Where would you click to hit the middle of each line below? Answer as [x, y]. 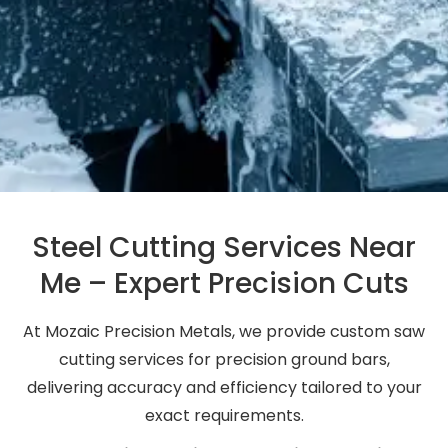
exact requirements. [224, 415]
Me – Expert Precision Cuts [224, 283]
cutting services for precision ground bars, [224, 359]
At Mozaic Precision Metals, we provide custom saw [224, 331]
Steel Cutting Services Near [224, 247]
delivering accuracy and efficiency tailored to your [224, 387]
